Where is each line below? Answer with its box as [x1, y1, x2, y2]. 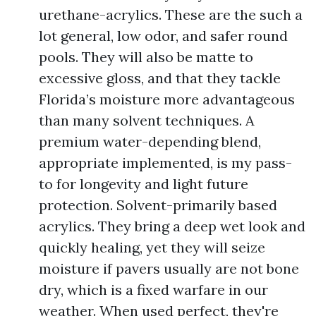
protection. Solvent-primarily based [39, 196, 277, 214]
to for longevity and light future [39, 175, 248, 193]
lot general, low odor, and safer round [39, 27, 288, 44]
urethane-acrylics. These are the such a [39, 6, 303, 23]
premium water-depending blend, [39, 133, 261, 150]
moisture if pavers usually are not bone [39, 260, 299, 277]
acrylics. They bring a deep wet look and [39, 217, 305, 235]
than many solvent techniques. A [39, 111, 255, 129]
